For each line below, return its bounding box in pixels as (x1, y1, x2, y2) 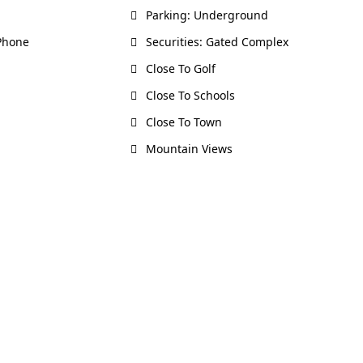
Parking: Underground (143, 6, 269, 23)
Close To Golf (143, 60, 216, 76)
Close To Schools (143, 87, 236, 103)
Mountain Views (143, 140, 233, 156)
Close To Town (143, 113, 223, 130)
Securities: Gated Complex (143, 33, 289, 49)
